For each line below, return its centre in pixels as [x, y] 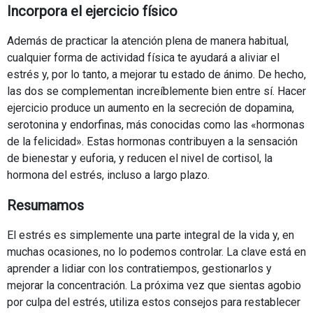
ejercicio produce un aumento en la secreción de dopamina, [151, 108]
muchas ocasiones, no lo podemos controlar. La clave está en [156, 252]
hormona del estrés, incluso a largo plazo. [108, 175]
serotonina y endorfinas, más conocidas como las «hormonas [156, 124]
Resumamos [45, 205]
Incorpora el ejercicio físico [92, 11]
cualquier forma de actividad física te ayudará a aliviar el [143, 57]
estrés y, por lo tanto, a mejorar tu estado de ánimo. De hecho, [156, 74]
